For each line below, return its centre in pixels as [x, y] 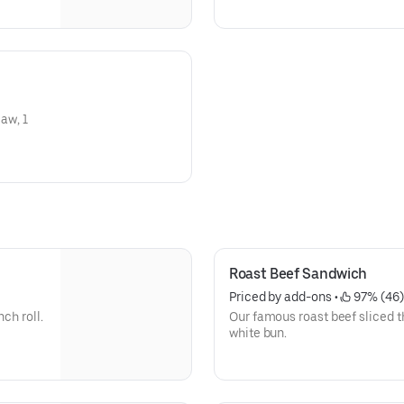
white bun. [258, 333]
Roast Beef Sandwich [298, 274]
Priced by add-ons [280, 297]
